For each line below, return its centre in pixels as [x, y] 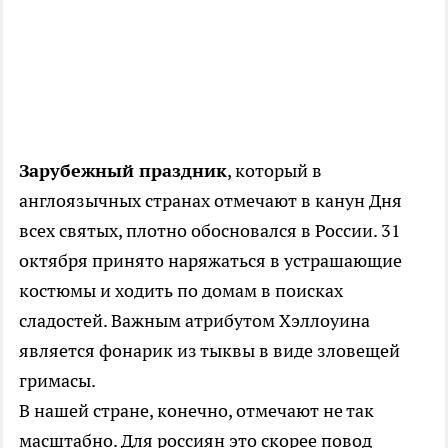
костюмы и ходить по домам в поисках [181, 291]
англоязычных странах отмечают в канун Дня [210, 201]
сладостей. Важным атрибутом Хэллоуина [194, 321]
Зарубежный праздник [123, 171]
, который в [274, 171]
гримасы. [57, 381]
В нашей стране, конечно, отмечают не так [196, 411]
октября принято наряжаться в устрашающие [210, 261]
